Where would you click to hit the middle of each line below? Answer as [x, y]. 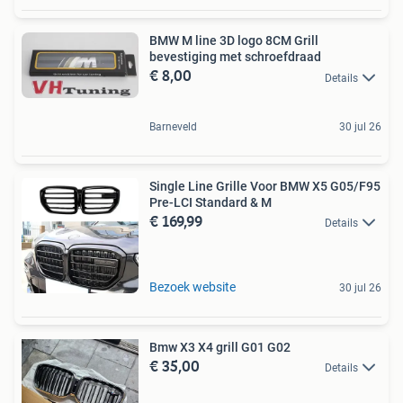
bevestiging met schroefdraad [235, 57]
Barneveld [173, 126]
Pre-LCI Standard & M [210, 202]
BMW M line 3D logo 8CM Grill [234, 41]
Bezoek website [193, 287]
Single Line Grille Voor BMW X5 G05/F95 [265, 186]
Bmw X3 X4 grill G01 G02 [220, 347]
